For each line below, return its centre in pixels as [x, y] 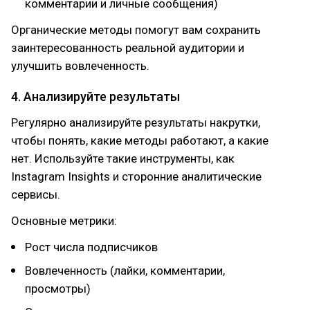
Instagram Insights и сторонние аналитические [136, 176]
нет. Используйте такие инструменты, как [123, 158]
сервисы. [36, 194]
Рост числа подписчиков [91, 247]
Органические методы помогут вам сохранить [136, 30]
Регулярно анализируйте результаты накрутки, [136, 122]
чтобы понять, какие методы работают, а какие [140, 140]
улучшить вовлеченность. [80, 66]
